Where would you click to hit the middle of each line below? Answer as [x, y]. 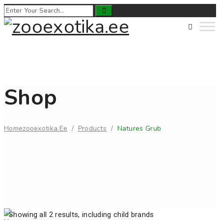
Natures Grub [139, 128]
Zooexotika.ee [45, 128]
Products [92, 128]
